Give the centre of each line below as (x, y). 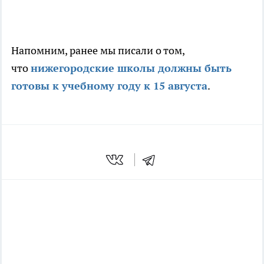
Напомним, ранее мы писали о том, (98, 51)
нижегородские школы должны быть (131, 68)
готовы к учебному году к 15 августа (109, 86)
